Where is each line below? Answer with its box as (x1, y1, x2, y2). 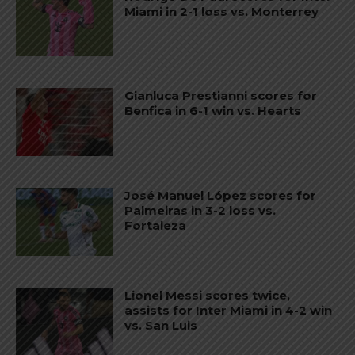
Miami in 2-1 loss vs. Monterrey (124, 3, 319, 19)
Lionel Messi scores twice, (124, 287, 291, 303)
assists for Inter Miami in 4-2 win (124, 302, 333, 318)
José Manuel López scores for (124, 187, 317, 203)
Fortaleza (124, 217, 187, 233)
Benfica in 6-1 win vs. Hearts (124, 103, 302, 119)
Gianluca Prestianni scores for (124, 88, 318, 104)
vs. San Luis (124, 317, 198, 333)
